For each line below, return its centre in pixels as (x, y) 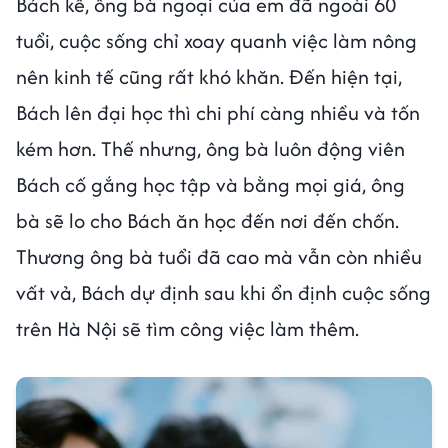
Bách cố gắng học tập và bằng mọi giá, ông (210, 184)
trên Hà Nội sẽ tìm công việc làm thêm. (187, 328)
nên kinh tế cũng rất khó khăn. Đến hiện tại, (209, 76)
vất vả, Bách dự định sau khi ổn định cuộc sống (223, 292)
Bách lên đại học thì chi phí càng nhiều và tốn (218, 112)
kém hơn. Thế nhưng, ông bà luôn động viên (210, 148)
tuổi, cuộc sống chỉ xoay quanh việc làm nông (216, 40)
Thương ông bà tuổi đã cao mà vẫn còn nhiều (219, 256)
